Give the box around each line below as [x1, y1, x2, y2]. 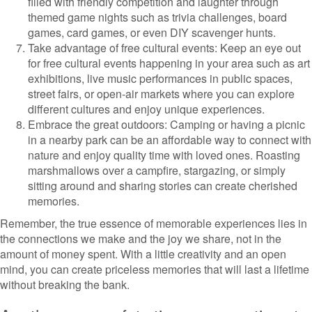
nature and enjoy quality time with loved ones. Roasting [28, 147, 300, 163]
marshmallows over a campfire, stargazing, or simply [28, 162, 286, 178]
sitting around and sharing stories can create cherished [28, 178, 297, 194]
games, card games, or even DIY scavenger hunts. [28, 24, 276, 40]
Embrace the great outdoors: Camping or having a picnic [28, 116, 305, 132]
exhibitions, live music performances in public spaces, [28, 70, 292, 86]
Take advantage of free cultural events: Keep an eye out [28, 40, 301, 56]
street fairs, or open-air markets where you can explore [28, 86, 295, 102]
